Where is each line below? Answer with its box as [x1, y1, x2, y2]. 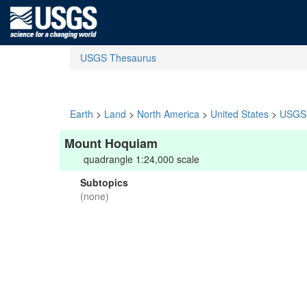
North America [137, 107, 199, 121]
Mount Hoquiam [64, 134, 158, 152]
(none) [80, 189, 109, 203]
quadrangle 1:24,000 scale [84, 152, 199, 166]
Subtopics [80, 175, 128, 189]
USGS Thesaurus [80, 51, 156, 64]
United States [210, 107, 269, 121]
